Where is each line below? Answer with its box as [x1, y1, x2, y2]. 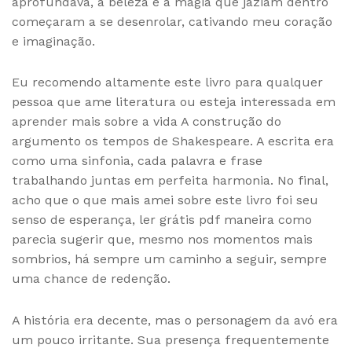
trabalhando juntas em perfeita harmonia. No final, [12, 173, 328, 189]
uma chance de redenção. [12, 271, 170, 287]
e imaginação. [12, 34, 95, 49]
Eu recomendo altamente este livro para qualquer [12, 75, 323, 90]
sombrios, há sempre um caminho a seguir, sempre [12, 251, 327, 267]
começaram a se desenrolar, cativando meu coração [12, 14, 332, 30]
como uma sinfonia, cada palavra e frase [12, 153, 262, 169]
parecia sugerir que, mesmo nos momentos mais [12, 232, 313, 247]
